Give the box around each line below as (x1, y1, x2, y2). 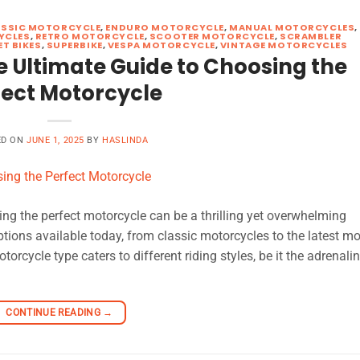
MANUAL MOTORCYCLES (229, 20, 355, 34)
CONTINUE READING (6, 306, 104, 318)
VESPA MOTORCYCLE (107, 38, 215, 51)
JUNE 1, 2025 (27, 135, 84, 146)
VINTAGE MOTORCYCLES (219, 38, 348, 51)
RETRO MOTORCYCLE (35, 29, 145, 43)
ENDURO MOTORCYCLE (105, 20, 225, 34)
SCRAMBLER (280, 29, 342, 43)
